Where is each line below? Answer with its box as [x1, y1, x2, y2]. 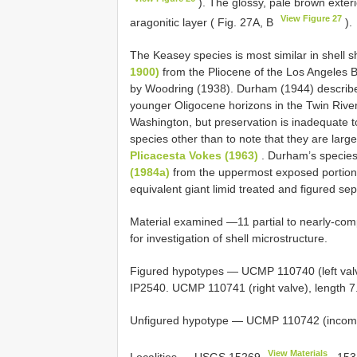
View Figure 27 [280, 14, 343, 24]
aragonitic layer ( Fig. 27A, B [130, 15, 277, 29]
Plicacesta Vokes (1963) [130, 148, 258, 162]
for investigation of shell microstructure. [130, 231, 328, 245]
